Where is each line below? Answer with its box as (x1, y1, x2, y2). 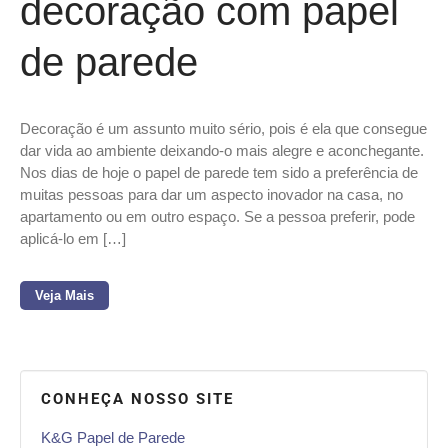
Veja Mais (35, 288, 94, 304)
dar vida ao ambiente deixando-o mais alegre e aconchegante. (20, 142, 428, 160)
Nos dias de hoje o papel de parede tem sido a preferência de (20, 164, 418, 182)
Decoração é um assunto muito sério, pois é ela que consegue (20, 120, 427, 138)
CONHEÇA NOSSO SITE (41, 389, 234, 408)
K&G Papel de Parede (41, 428, 185, 446)
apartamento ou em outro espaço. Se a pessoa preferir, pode (20, 208, 415, 226)
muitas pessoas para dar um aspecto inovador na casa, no (20, 186, 403, 204)
